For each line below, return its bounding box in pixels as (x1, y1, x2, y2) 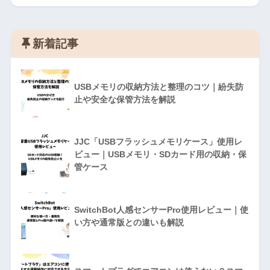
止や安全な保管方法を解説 (74, 95, 175, 105)
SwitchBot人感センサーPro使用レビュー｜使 (74, 205, 248, 215)
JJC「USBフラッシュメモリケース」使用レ (74, 137, 242, 147)
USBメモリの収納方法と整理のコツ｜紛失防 (74, 82, 243, 92)
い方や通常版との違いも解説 (74, 218, 184, 228)
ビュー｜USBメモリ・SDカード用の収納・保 (74, 149, 246, 160)
